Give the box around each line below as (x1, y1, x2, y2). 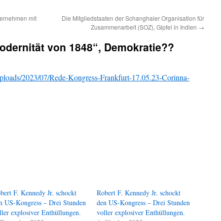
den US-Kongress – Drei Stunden (97, 198, 190, 207)
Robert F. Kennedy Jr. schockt (97, 188, 181, 197)
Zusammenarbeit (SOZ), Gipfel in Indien (91, 23, 198, 31)
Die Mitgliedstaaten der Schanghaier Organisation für (62, 14, 204, 22)
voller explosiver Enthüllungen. (97, 208, 185, 217)
